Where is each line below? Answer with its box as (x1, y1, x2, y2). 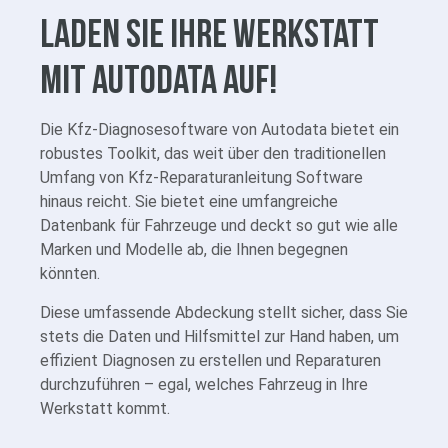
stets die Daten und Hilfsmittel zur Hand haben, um (40, 327, 399, 347)
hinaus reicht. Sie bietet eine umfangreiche (40, 192, 338, 212)
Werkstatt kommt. (40, 399, 170, 419)
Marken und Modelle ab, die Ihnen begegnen (40, 240, 348, 260)
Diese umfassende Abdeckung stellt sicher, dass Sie (40, 303, 408, 323)
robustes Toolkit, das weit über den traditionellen (40, 144, 386, 164)
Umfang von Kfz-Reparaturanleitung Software (40, 168, 363, 188)
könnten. (40, 264, 100, 284)
